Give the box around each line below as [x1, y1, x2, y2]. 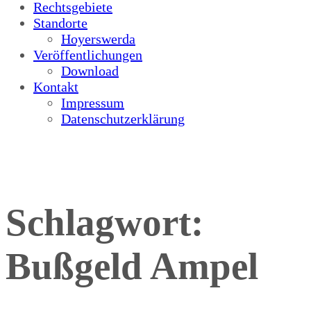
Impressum [61, 95, 124, 110]
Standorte [33, 15, 87, 31]
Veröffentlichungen [33, 47, 142, 62]
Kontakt [33, 79, 78, 94]
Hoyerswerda [61, 31, 135, 47]
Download [61, 63, 119, 78]
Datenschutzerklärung [61, 111, 185, 126]
